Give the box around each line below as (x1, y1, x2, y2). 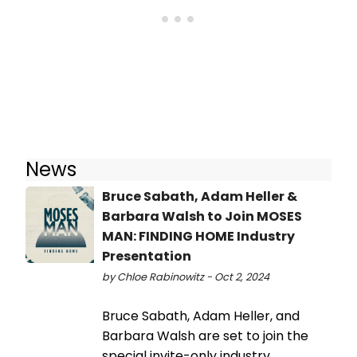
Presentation (102, 246, 191, 265)
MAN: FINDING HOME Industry (102, 226, 295, 245)
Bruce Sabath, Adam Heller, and (102, 306, 300, 325)
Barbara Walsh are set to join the (102, 326, 308, 345)
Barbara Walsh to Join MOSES (102, 206, 302, 226)
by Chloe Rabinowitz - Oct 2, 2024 (102, 269, 269, 284)
